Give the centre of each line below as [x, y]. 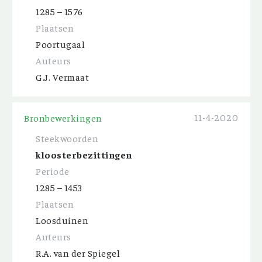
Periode [53, 171]
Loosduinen [62, 220]
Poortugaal [60, 44]
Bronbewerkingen [63, 118]
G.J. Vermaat [62, 77]
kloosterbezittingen [84, 154]
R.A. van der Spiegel [78, 253]
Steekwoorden [67, 138]
